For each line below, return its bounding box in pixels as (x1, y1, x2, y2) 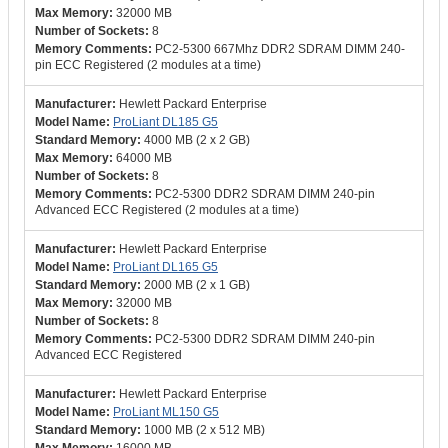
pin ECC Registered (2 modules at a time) (35, 58, 261, 72)
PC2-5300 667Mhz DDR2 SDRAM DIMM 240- (155, 42, 405, 56)
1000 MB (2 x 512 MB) (144, 423, 265, 437)
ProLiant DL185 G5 (113, 115, 218, 129)
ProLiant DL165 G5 (113, 260, 218, 274)
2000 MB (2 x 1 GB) (144, 278, 250, 292)
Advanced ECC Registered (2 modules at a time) (35, 203, 299, 217)
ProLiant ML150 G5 (113, 405, 219, 419)
